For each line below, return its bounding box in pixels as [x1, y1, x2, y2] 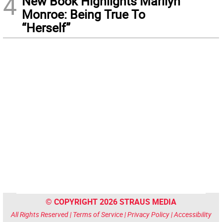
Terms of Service [72, 210, 123, 220]
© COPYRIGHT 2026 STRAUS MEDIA [46, 196, 176, 208]
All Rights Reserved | [10, 210, 73, 220]
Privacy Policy [127, 210, 169, 220]
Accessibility [173, 210, 212, 220]
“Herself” [22, 19, 70, 36]
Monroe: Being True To [22, 6, 145, 23]
